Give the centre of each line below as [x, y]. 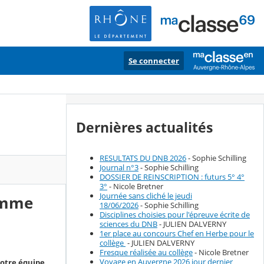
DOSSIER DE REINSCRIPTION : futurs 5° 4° [172, 177]
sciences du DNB [128, 224]
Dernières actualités [144, 128]
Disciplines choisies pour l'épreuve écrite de [175, 215]
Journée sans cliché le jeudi [146, 196]
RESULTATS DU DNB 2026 [143, 158]
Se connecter [154, 61]
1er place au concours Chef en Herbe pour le [177, 234]
